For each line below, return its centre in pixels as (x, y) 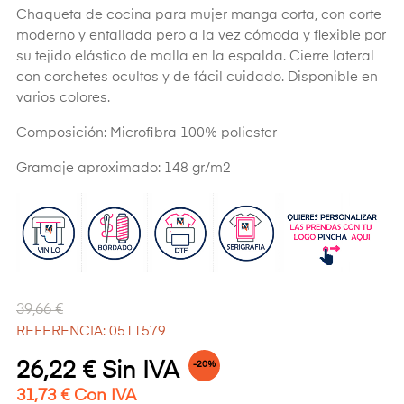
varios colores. (63, 98)
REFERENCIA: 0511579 (91, 331)
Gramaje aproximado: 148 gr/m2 (124, 169)
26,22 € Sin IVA (97, 371)
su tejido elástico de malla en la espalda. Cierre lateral (195, 57)
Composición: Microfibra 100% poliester (147, 133)
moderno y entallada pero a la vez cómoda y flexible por (201, 36)
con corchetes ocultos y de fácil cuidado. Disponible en (197, 78)
